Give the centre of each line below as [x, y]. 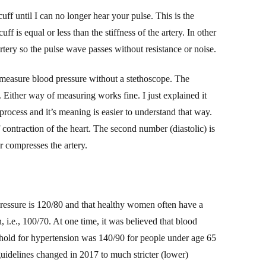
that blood [177, 221]
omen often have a [169, 204]
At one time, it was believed [105, 221]
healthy [112, 204]
